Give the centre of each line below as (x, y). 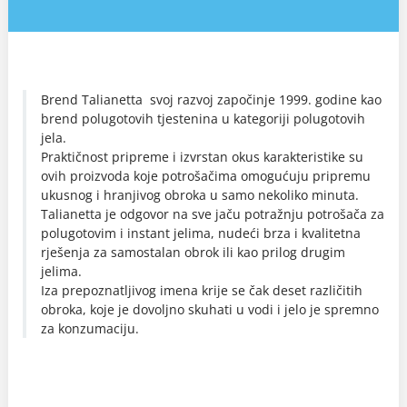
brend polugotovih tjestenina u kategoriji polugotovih (203, 119)
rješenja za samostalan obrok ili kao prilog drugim (193, 253)
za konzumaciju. (90, 329)
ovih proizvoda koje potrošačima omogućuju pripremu (206, 176)
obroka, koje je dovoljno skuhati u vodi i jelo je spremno (210, 310)
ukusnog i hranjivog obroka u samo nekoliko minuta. (200, 195)
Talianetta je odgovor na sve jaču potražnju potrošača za (213, 214)
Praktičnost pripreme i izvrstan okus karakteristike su (202, 157)
